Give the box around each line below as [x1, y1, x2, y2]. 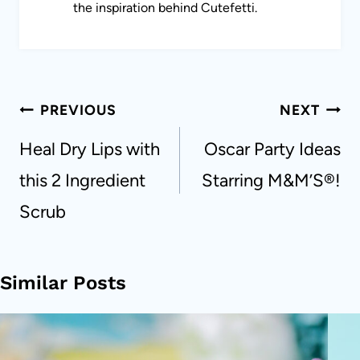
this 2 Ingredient [19, 170, 145, 192]
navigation [18, 119, 130, 146]
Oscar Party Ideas [204, 138, 341, 161]
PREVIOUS [40, 101, 117, 119]
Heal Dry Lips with [19, 138, 160, 161]
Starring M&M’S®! [202, 170, 341, 192]
